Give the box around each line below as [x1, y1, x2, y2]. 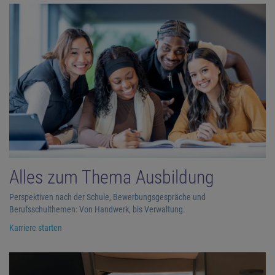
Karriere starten [9, 222, 62, 233]
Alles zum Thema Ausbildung [9, 166, 214, 188]
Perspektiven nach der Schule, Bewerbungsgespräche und [9, 192, 206, 202]
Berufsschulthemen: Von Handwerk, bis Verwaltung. [9, 204, 185, 214]
